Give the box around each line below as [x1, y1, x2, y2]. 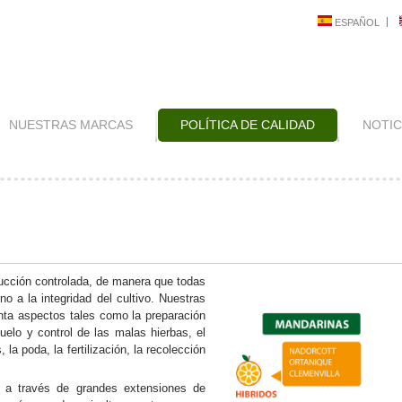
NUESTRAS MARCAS [9, 118, 133, 132]
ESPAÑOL [332, 17, 380, 28]
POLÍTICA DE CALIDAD [180, 118, 315, 132]
